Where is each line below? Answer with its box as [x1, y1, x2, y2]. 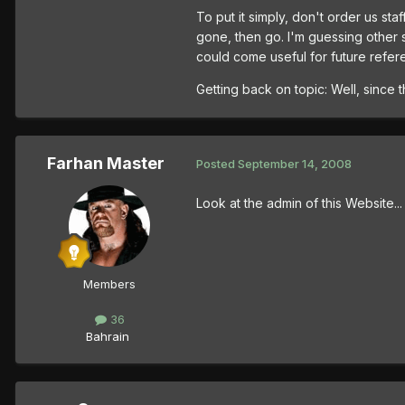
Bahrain [86, 328, 129, 344]
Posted [196, 156, 238, 172]
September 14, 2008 [238, 156, 352, 172]
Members [83, 276, 136, 291]
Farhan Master [47, 153, 165, 173]
